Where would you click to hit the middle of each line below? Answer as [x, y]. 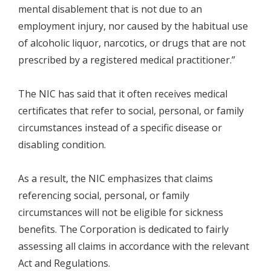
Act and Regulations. [64, 263]
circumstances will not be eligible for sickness [121, 212]
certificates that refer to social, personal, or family [131, 110]
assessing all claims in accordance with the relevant [134, 246]
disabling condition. [62, 144]
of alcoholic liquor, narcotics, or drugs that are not [132, 43]
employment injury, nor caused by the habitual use [133, 26]
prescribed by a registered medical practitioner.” [127, 60]
